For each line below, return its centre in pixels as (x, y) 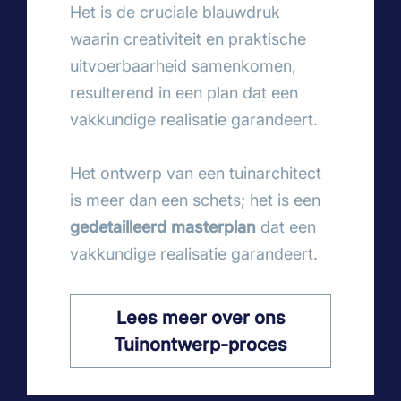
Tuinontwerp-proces (200, 344)
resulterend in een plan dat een (184, 92)
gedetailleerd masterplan (163, 226)
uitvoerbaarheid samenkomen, (183, 65)
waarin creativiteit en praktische (188, 38)
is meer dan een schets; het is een (195, 200)
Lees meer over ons (200, 317)
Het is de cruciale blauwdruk (175, 12)
